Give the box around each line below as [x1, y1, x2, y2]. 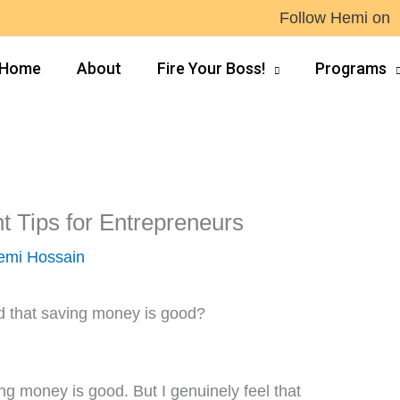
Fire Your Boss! [157, 59, 265, 78]
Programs [315, 59, 387, 78]
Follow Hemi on [279, 9, 390, 27]
